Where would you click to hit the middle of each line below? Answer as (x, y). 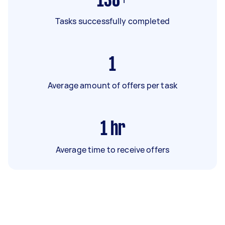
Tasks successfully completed (113, 21)
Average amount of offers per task (113, 85)
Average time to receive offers (113, 149)
